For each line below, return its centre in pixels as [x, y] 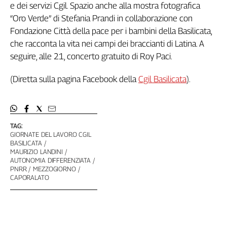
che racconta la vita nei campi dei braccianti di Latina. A [107, 44]
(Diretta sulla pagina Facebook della [74, 79]
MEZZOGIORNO [54, 169]
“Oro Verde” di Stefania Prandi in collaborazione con [101, 18]
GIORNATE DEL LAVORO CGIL [51, 135]
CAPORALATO [30, 178]
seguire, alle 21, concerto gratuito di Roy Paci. [91, 56]
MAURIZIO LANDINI [36, 152]
